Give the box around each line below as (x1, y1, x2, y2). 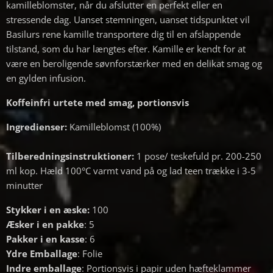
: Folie (77, 247, 102, 260)
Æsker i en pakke (6, 218, 84, 231)
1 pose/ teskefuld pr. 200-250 (134, 150, 261, 163)
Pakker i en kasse (6, 233, 85, 246)
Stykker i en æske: (6, 204, 92, 216)
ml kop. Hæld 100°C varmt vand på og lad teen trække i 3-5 (6, 165, 256, 177)
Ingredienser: (6, 121, 67, 133)
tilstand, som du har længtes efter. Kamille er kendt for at (6, 43, 246, 55)
